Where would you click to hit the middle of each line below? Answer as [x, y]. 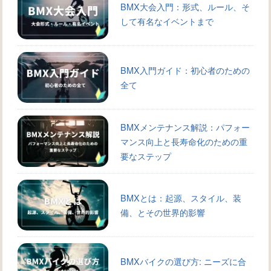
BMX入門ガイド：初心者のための [185, 70]
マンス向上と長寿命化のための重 [184, 141]
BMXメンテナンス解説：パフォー [185, 126]
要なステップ [145, 155]
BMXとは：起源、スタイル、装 [181, 197]
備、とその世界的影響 [162, 212]
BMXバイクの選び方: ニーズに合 [183, 261]
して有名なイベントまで [167, 21]
